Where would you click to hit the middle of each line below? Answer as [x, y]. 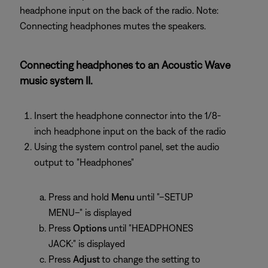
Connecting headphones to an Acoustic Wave [125, 65]
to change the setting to [151, 259]
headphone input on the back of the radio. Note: [119, 10]
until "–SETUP [165, 197]
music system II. [56, 80]
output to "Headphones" [84, 162]
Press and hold [80, 197]
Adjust [87, 259]
